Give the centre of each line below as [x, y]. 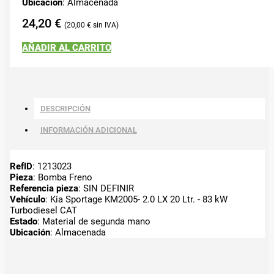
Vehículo [27, 199]
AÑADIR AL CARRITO [66, 47]
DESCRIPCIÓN [65, 108]
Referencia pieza [44, 188]
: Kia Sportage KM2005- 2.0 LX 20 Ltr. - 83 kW [136, 199]
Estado [23, 221]
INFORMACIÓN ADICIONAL [88, 130]
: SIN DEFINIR [106, 188]
